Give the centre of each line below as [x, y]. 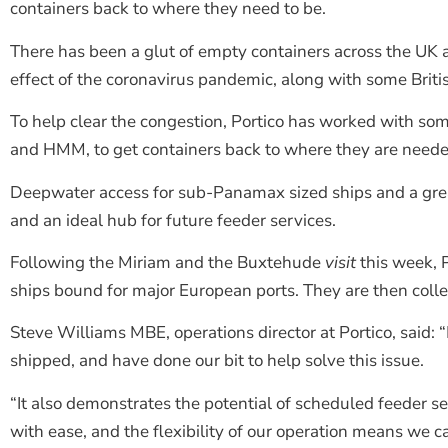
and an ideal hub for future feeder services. [173, 220]
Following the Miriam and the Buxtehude [165, 262]
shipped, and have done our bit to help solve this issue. [217, 361]
